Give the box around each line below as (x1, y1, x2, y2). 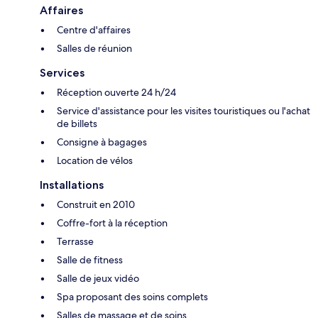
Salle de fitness (57, 253, 123, 267)
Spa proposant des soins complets (57, 290, 208, 304)
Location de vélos (57, 154, 133, 168)
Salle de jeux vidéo (57, 272, 139, 285)
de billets (57, 117, 97, 131)
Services (40, 66, 84, 80)
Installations (40, 178, 104, 192)
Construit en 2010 (57, 198, 135, 212)
